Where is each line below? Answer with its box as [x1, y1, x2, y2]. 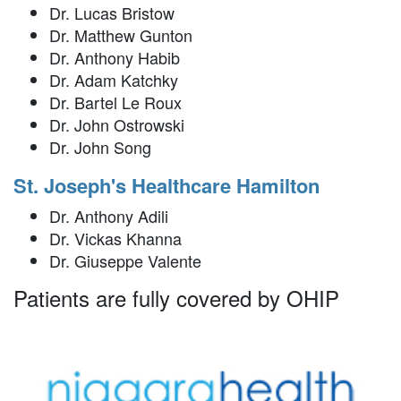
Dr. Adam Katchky [49, 68, 178, 92]
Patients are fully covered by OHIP [13, 282, 339, 314]
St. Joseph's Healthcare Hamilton [13, 171, 320, 200]
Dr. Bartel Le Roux [49, 90, 182, 115]
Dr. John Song [49, 135, 151, 159]
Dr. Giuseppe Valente [49, 249, 201, 273]
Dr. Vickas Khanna [49, 226, 182, 251]
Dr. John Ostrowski [49, 113, 184, 137]
